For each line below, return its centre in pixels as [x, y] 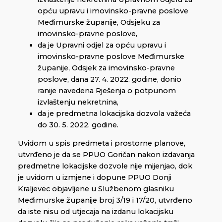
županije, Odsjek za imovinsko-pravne [106, 68]
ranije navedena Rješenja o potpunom [107, 90]
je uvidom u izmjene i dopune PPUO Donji [95, 178]
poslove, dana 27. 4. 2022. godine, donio [110, 79]
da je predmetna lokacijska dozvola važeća [114, 113]
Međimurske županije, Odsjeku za [99, 22]
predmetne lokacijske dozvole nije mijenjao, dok [105, 166]
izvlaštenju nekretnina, [78, 102]
